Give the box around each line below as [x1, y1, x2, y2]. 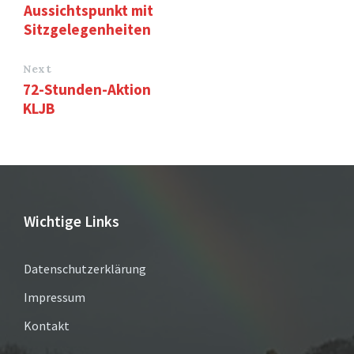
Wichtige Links [24, 211, 119, 231]
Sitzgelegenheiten [24, 19, 151, 39]
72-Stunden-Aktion [23, 79, 151, 99]
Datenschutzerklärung [24, 260, 146, 277]
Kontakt [24, 317, 70, 333]
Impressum [24, 288, 85, 305]
